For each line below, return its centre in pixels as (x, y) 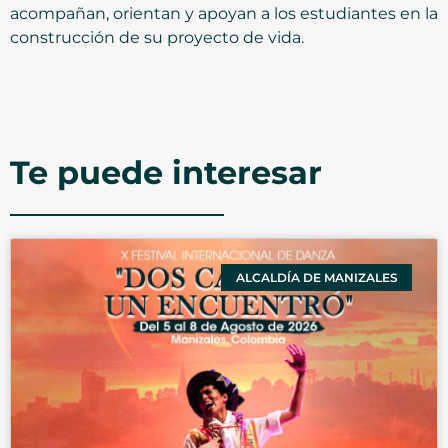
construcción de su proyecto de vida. (157, 37)
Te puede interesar (166, 173)
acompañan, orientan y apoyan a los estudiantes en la (224, 13)
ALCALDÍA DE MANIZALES (316, 277)
